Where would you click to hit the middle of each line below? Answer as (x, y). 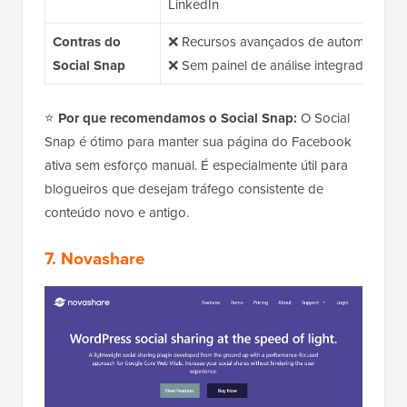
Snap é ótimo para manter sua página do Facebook (198, 141)
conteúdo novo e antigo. (117, 212)
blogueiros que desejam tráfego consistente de (184, 189)
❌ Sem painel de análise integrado (269, 65)
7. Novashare (95, 258)
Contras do (86, 41)
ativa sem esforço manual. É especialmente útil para (196, 165)
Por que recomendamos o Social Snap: (178, 118)
